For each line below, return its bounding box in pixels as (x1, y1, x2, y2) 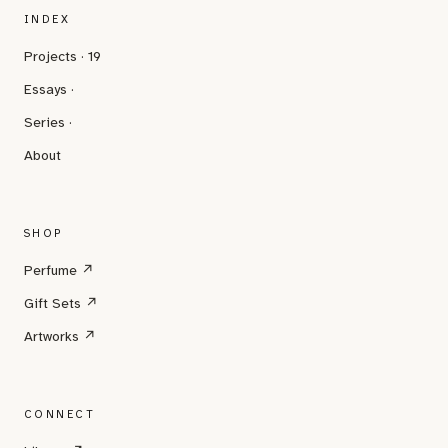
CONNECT (24, 408, 95, 421)
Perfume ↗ (24, 262, 94, 279)
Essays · (24, 81, 74, 98)
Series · (24, 114, 72, 131)
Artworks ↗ (24, 328, 96, 345)
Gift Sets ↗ (24, 295, 98, 312)
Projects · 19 (24, 48, 101, 65)
